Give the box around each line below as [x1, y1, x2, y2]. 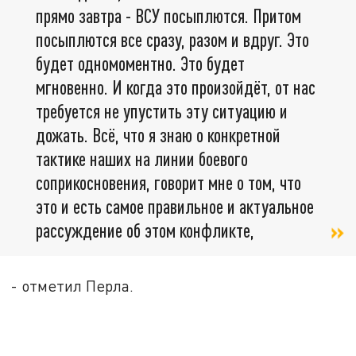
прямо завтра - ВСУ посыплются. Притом [36, 3, 301, 27]
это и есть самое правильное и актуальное [36, 194, 314, 218]
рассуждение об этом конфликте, [36, 218, 254, 242]
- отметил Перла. [11, 277, 134, 296]
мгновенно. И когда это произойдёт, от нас [36, 75, 315, 99]
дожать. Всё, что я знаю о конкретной [36, 122, 281, 146]
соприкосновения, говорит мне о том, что [36, 170, 301, 194]
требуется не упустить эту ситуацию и [36, 99, 288, 122]
